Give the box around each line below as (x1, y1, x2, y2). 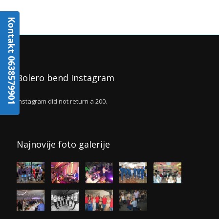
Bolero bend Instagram (17, 72, 114, 84)
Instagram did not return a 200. (17, 97, 107, 106)
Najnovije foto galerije (17, 138, 110, 150)
